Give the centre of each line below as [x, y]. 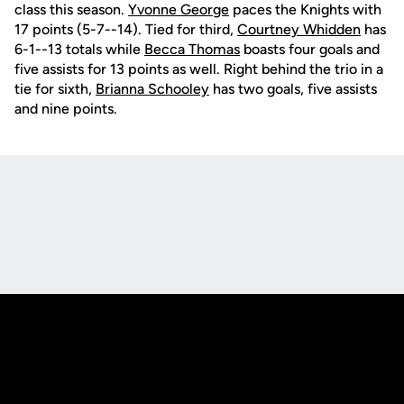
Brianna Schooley [152, 89]
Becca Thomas [192, 49]
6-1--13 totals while [79, 49]
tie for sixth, [55, 89]
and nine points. [66, 109]
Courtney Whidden [299, 29]
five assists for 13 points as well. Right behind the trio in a [199, 69]
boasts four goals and [310, 49]
